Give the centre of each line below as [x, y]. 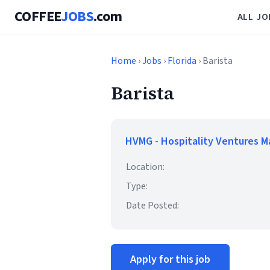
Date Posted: [152, 206]
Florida [182, 61]
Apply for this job [170, 259]
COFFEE [38, 17]
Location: [145, 167]
